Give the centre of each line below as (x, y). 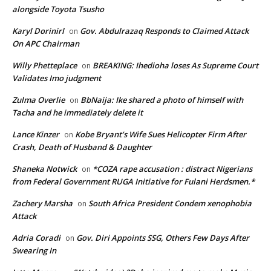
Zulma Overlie (38, 100)
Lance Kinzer (36, 135)
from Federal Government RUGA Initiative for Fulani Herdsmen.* (133, 182)
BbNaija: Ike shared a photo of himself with (162, 100)
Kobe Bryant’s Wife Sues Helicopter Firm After (161, 135)
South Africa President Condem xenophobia (170, 204)
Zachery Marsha (42, 204)
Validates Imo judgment (57, 78)
